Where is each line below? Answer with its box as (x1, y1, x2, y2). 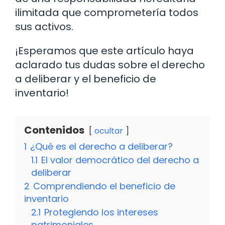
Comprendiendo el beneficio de (33, 179, 175, 192)
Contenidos (24, 123, 84, 137)
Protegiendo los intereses (44, 205, 158, 218)
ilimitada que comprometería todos (15, 5, 198, 20)
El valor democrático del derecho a (41, 153, 199, 166)
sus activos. (15, 19, 73, 34)
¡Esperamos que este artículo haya (15, 43, 194, 58)
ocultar (94, 125, 123, 137)
